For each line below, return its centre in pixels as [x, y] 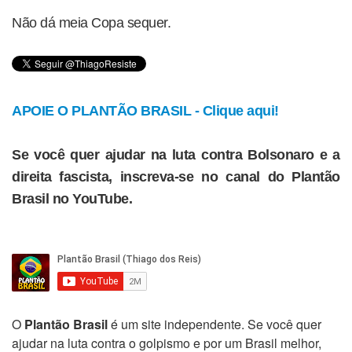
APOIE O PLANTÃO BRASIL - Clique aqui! [145, 111]
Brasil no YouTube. [72, 199]
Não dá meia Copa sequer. [91, 23]
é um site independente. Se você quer [214, 324]
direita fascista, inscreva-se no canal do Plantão [176, 177]
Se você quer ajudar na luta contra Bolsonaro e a [176, 155]
